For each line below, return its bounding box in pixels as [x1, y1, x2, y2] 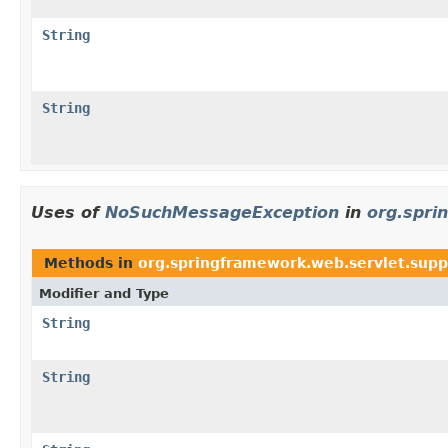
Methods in [44, 254, 138, 271]
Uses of [31, 202, 105, 222]
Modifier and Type [39, 285, 169, 301]
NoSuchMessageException [105, 202, 339, 222]
